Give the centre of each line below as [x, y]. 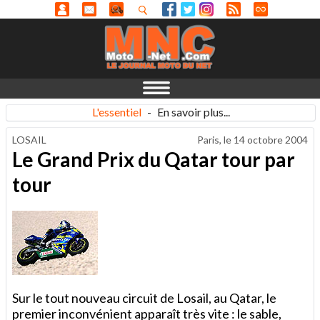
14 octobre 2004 [271, 140]
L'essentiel [116, 112]
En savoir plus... [193, 112]
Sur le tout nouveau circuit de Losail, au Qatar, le [144, 297]
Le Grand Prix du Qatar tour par [154, 159]
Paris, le [215, 140]
